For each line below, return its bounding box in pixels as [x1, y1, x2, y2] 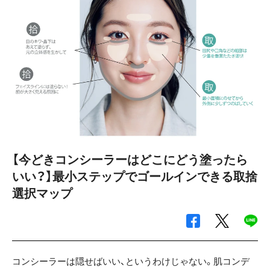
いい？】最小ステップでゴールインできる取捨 [12, 170, 257, 184]
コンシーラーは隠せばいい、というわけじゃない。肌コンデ [12, 256, 250, 267]
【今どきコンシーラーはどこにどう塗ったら [12, 153, 248, 167]
